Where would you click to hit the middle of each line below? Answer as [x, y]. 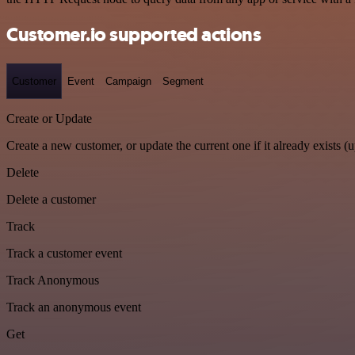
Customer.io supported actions [134, 34]
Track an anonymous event [74, 307]
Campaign [128, 81]
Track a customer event [64, 254]
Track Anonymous [53, 281]
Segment [183, 81]
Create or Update [49, 119]
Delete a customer [51, 200]
